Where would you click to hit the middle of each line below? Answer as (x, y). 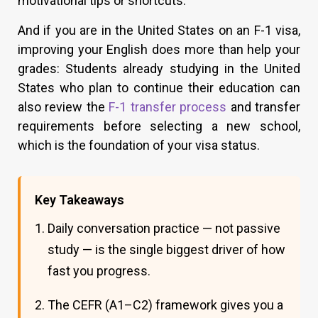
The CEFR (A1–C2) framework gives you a (165, 305)
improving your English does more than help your (159, 50)
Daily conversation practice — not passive (164, 229)
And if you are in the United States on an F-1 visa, (159, 31)
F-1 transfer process (170, 107)
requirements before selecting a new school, (159, 126)
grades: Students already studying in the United (159, 69)
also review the (64, 107)
